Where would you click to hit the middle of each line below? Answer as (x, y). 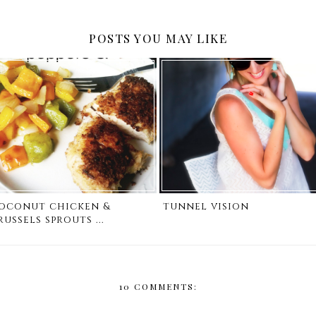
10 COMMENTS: (158, 286)
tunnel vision (206, 207)
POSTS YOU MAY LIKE (158, 38)
